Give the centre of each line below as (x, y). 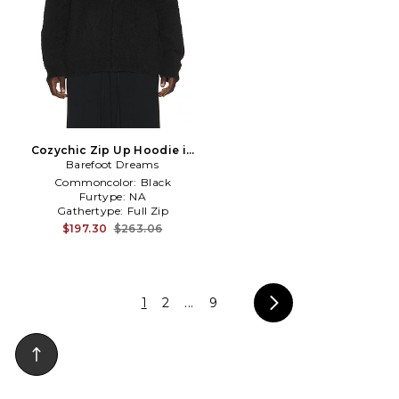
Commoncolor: (97, 182)
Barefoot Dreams (112, 164)
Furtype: (104, 196)
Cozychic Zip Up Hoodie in (112, 150)
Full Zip (147, 211)
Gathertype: (92, 211)
